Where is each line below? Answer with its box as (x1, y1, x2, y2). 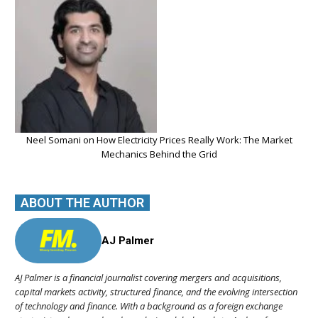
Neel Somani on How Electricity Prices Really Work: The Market (26, 133, 292, 146)
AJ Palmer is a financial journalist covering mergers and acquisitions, (15, 270, 282, 284)
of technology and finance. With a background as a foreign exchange (15, 299, 283, 312)
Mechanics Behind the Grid (101, 147, 217, 160)
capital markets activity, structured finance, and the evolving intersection (15, 285, 297, 298)
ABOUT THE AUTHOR (21, 194, 144, 210)
